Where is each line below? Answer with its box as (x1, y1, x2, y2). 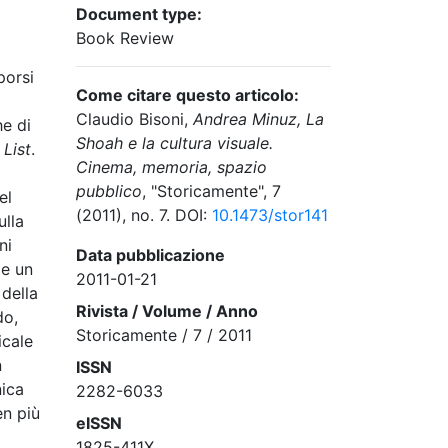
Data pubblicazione (76, 245, 225, 265)
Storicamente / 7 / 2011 (76, 325, 252, 345)
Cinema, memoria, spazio (76, 157, 267, 177)
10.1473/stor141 (212, 205, 328, 225)
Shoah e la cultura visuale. (76, 133, 273, 153)
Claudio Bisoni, (76, 109, 193, 129)
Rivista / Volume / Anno (76, 301, 258, 321)
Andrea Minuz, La (193, 109, 324, 129)
